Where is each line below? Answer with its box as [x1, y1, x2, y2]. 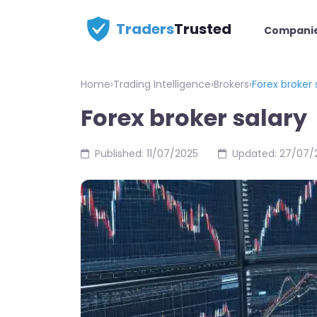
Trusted [174, 19, 231, 39]
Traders [116, 19, 174, 39]
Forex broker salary [81, 102, 307, 134]
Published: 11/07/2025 [95, 146, 198, 161]
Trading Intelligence [113, 77, 211, 91]
